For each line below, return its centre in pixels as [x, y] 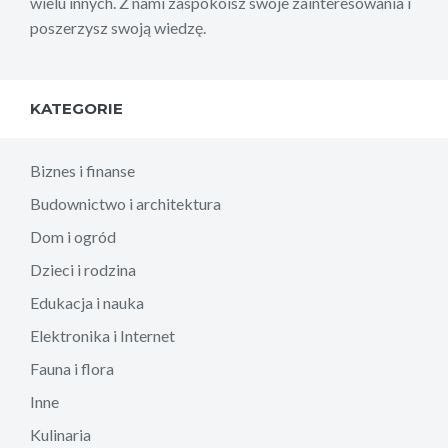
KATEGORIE [76, 108]
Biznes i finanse [82, 170]
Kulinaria [60, 434]
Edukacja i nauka [87, 302]
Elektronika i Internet [102, 335]
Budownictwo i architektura [125, 203]
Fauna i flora [72, 368]
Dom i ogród [73, 236]
